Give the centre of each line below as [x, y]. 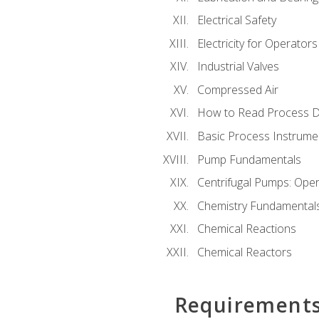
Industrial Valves [238, 67]
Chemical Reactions [246, 229]
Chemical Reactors [244, 252]
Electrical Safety [236, 20]
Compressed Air [237, 89]
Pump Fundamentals [249, 159]
